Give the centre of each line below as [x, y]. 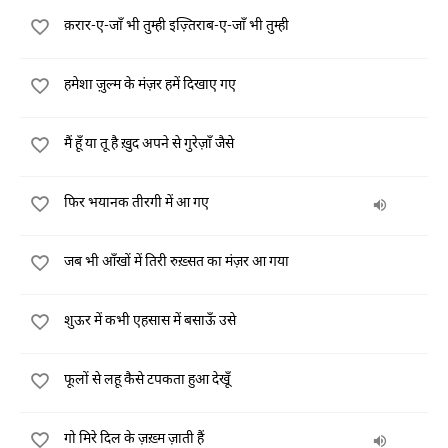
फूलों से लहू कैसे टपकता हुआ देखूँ [147, 378]
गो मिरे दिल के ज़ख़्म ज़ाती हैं [134, 437]
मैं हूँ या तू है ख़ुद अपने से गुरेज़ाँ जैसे [149, 142]
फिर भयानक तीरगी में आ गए [136, 201]
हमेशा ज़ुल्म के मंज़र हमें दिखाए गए [150, 83]
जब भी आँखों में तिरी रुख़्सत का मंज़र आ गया [176, 260]
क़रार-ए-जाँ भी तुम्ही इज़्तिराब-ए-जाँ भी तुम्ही [176, 24]
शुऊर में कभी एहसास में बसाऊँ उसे [150, 319]
